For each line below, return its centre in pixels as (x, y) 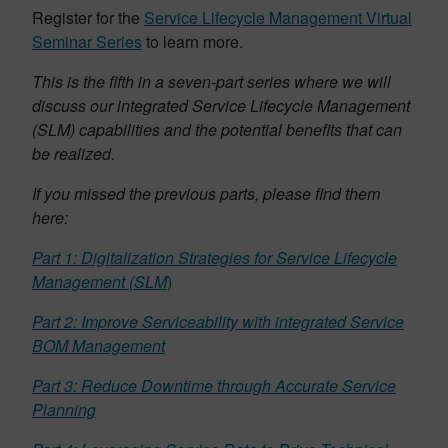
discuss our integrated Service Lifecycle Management (221, 105)
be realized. (75, 153)
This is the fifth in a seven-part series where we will (211, 81)
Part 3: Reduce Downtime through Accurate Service (214, 385)
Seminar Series (87, 41)
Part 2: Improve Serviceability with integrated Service (218, 321)
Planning (64, 409)
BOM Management (98, 345)
